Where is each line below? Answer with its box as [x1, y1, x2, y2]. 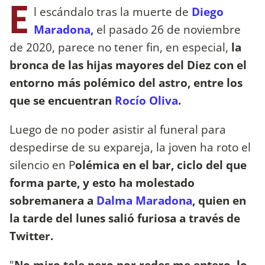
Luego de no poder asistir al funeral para [9, 121, 226, 137]
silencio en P [9, 156, 75, 173]
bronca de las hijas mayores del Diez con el [9, 56, 247, 73]
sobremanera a [9, 192, 96, 208]
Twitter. [9, 227, 53, 244]
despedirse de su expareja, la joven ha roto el [9, 138, 251, 155]
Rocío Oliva [115, 92, 178, 108]
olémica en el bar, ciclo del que [75, 156, 247, 173]
